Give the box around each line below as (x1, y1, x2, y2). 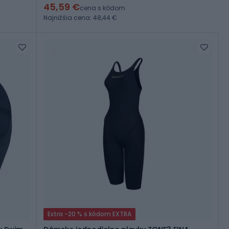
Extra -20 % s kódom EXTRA (48, 210, 131, 219)
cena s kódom (80, 4, 125, 13)
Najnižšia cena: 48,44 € (43, 13, 117, 22)
